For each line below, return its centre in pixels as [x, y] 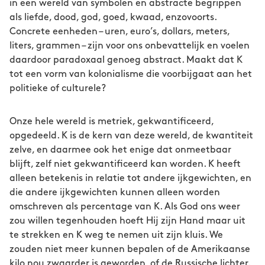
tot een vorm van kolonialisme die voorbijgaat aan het [131, 74]
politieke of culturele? [58, 88]
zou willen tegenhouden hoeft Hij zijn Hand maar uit [127, 221]
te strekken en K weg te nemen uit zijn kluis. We [116, 235]
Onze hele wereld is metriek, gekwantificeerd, [112, 122]
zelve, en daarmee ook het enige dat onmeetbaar [120, 150]
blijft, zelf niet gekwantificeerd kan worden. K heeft [125, 164]
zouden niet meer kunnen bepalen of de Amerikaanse [130, 249]
